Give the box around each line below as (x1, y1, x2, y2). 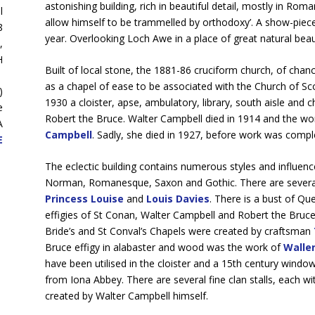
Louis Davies (146, 192, 210, 206)
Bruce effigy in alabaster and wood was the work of (44, 240, 283, 255)
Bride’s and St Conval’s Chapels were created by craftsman (44, 224, 314, 238)
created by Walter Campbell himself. (44, 289, 208, 303)
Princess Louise (44, 192, 124, 206)
